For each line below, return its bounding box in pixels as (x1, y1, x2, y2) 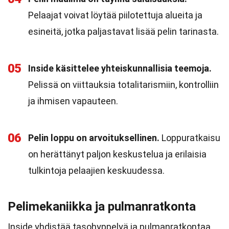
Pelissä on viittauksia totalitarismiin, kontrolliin (28, 79, 219, 90)
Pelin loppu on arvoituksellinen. (28, 132, 159, 143)
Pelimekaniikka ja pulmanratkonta (8, 199, 196, 214)
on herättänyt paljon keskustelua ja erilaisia (28, 149, 207, 159)
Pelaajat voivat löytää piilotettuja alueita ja (28, 10, 202, 20)
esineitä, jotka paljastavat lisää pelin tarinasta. (28, 26, 219, 37)
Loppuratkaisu (159, 132, 220, 143)
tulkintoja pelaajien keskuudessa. (28, 165, 165, 176)
